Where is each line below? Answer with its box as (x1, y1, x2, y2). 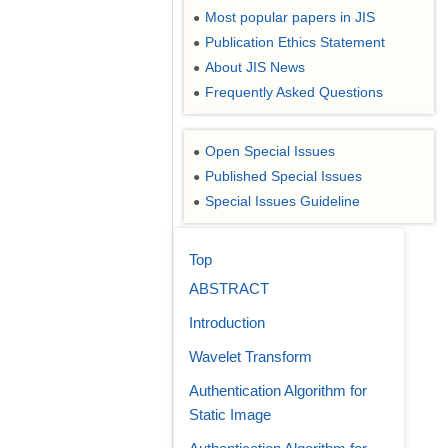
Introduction (189, 314, 265, 331)
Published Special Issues (205, 168, 362, 184)
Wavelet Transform (189, 348, 312, 365)
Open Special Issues (205, 143, 335, 159)
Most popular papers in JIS (205, 9, 375, 25)
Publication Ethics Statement (205, 34, 385, 50)
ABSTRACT (189, 280, 269, 297)
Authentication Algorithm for (189, 382, 367, 399)
